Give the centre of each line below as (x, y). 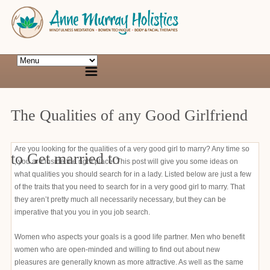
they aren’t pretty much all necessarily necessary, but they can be (120, 199)
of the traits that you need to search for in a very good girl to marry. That (130, 187)
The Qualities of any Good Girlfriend (129, 115)
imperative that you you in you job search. (82, 212)
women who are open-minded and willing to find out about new (117, 250)
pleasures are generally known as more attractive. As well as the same (129, 262)
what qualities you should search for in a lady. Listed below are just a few (133, 174)
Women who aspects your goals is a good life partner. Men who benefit (130, 237)
